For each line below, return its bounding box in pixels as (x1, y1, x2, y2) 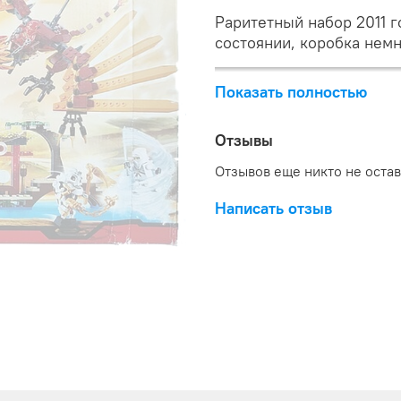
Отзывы (215, 129, 273, 150)
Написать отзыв (215, 198, 332, 219)
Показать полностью (215, 81, 367, 102)
